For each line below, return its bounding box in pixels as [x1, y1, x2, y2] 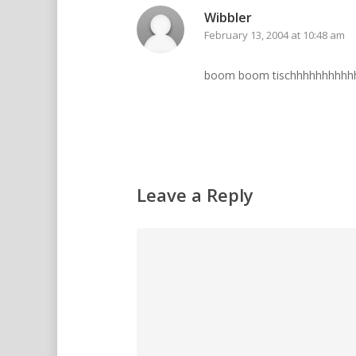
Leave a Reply [137, 183, 253, 207]
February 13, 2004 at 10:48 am [204, 28, 345, 43]
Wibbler [204, 9, 252, 27]
